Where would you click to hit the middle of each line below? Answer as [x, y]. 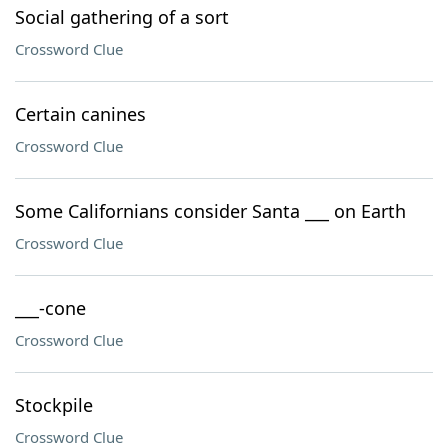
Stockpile [54, 405]
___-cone [50, 308]
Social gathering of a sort [122, 17]
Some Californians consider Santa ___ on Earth [210, 211]
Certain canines [80, 114]
